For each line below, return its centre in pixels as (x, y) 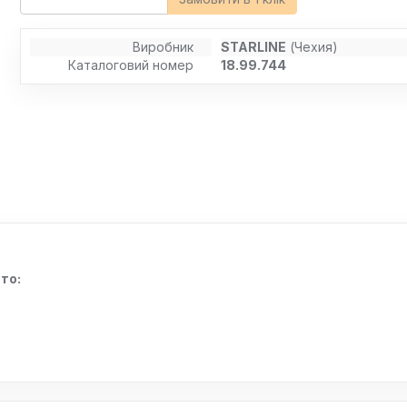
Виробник (164, 47)
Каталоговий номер (131, 65)
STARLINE (254, 47)
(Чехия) (313, 47)
